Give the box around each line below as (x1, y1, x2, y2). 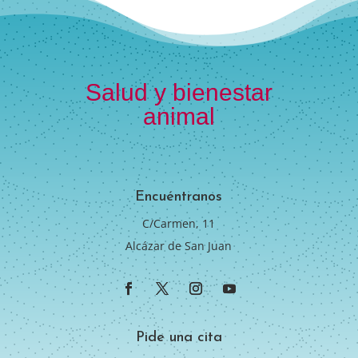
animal (142, 103, 215, 130)
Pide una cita (135, 330, 222, 346)
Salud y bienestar (85, 79, 272, 106)
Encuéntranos (135, 189, 223, 205)
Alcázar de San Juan (125, 238, 233, 254)
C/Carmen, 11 (142, 216, 216, 232)
